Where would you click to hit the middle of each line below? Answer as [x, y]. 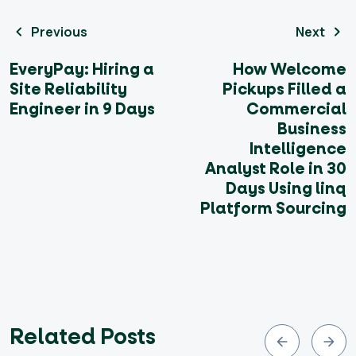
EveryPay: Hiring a [82, 70]
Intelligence [298, 149]
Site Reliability [68, 89]
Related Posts [83, 337]
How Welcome [290, 70]
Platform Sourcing [273, 209]
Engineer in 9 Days [82, 109]
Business [312, 129]
